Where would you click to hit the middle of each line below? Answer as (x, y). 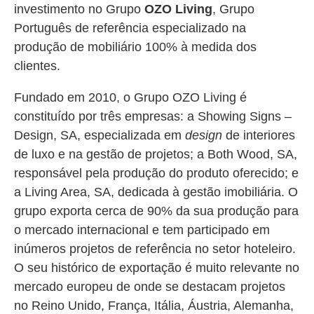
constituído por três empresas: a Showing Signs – (153, 116)
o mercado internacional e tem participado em (142, 230)
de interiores (259, 135)
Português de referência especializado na (130, 28)
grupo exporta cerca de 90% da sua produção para (156, 211)
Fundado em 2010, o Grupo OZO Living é (130, 97)
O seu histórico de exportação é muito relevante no (157, 268)
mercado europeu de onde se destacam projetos (150, 287)
